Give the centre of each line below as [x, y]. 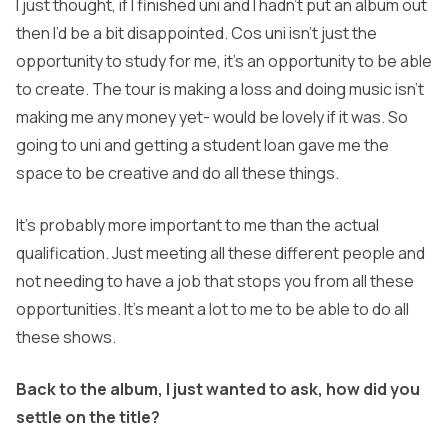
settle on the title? [88, 417]
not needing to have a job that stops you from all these [215, 281]
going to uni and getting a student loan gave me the [202, 145]
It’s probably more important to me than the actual [197, 225]
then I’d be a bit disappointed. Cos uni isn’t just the [196, 33]
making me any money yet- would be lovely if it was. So [212, 117]
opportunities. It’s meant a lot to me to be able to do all [212, 309]
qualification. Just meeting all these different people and [220, 253]
